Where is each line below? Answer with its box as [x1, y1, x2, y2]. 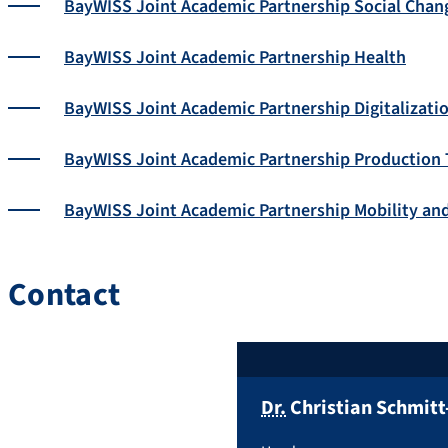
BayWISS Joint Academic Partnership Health [64, 45, 406, 71]
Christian [290, 394, 372, 423]
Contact [8, 271, 121, 318]
